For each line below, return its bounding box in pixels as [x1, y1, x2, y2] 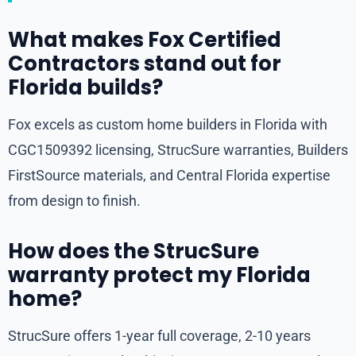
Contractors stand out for [8, 49, 281, 79]
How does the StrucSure [8, 237, 259, 266]
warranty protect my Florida [8, 261, 311, 290]
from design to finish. [8, 192, 141, 210]
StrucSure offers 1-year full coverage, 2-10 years [8, 327, 311, 345]
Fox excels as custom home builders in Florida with [8, 116, 327, 133]
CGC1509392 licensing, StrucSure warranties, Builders [8, 141, 348, 159]
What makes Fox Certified [8, 25, 281, 55]
